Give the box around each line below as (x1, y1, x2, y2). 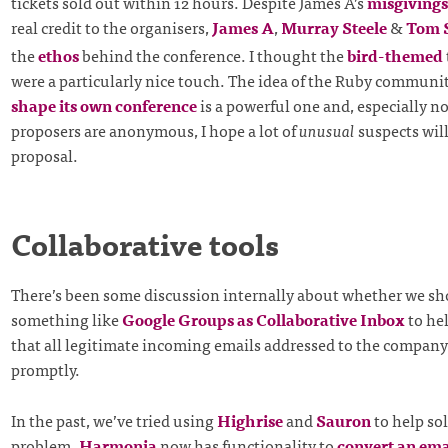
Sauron (315, 406, 371, 433)
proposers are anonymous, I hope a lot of (10, 117, 299, 144)
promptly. (10, 356, 80, 383)
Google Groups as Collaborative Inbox (121, 306, 405, 333)
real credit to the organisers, (10, 14, 212, 41)
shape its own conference (10, 92, 197, 119)
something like (10, 306, 122, 333)
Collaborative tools (10, 218, 279, 267)
